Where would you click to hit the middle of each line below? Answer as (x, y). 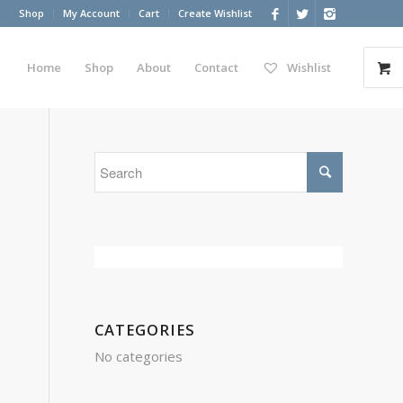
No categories (139, 356)
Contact (216, 67)
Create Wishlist (215, 13)
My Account (91, 13)
